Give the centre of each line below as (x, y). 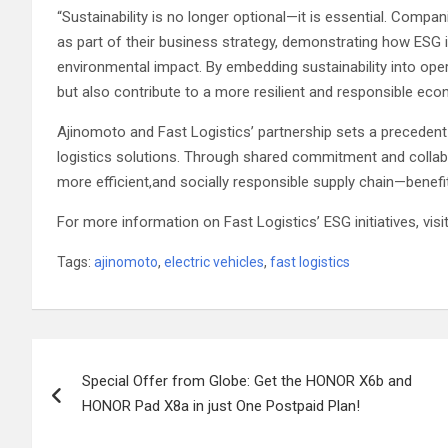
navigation (105, 398)
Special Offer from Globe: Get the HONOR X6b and (247, 380)
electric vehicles (214, 261)
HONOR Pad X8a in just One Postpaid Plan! (221, 405)
